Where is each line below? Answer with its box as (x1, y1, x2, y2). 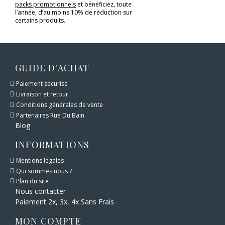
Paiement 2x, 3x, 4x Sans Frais (15, 197, 114, 207)
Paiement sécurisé (16, 79, 68, 88)
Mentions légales (16, 156, 64, 165)
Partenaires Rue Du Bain (16, 110, 84, 120)
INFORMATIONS (15, 138, 90, 151)
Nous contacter (15, 186, 66, 196)
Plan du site (16, 177, 49, 186)
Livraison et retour (16, 90, 68, 99)
